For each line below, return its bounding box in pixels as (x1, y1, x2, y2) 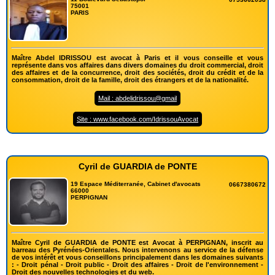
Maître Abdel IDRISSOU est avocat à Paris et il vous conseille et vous (12, 54, 263, 62)
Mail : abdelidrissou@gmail (98, 95, 177, 103)
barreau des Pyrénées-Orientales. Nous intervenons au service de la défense (12, 246, 263, 254)
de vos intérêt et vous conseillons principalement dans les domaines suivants (12, 253, 263, 261)
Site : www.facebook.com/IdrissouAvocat (77, 115, 198, 123)
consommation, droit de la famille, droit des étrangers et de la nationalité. (12, 76, 249, 84)
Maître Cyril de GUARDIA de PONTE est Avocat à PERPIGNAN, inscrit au (12, 238, 263, 246)
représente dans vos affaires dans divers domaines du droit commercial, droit (12, 61, 263, 69)
